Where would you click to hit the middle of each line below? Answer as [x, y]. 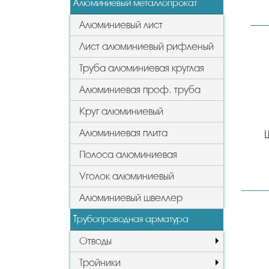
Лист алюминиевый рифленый [147, 46]
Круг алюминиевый [121, 111]
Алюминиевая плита [123, 133]
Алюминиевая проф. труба [140, 89]
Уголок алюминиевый [127, 176]
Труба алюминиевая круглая [142, 68]
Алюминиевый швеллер [131, 198]
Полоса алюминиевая [128, 154]
